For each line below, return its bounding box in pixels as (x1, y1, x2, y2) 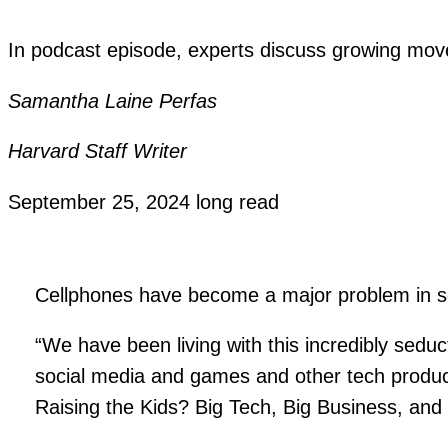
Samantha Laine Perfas (8, 89, 217, 112)
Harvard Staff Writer (8, 140, 187, 163)
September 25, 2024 (8, 190, 196, 213)
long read (196, 190, 279, 213)
